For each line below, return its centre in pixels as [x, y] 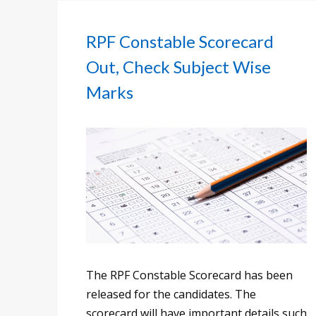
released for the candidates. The [171, 294]
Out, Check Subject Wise [178, 66]
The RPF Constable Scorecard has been [189, 275]
